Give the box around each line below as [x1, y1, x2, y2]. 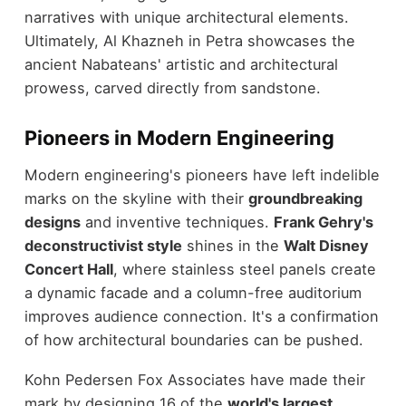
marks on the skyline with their [24, 188, 248, 208]
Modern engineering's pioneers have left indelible [24, 165, 380, 184]
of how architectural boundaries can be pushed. [24, 330, 363, 349]
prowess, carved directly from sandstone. [24, 79, 321, 98]
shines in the [181, 236, 284, 255]
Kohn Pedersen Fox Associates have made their [24, 371, 365, 390]
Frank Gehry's [273, 212, 373, 231]
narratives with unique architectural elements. [24, 8, 349, 27]
